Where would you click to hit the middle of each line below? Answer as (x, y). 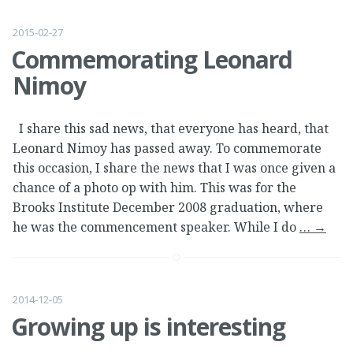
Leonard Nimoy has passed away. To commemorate (167, 148)
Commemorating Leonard (152, 59)
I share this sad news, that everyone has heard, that (171, 128)
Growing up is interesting (148, 327)
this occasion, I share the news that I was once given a (174, 167)
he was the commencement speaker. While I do (156, 227)
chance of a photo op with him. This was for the (154, 187)
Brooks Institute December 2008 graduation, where (168, 207)
